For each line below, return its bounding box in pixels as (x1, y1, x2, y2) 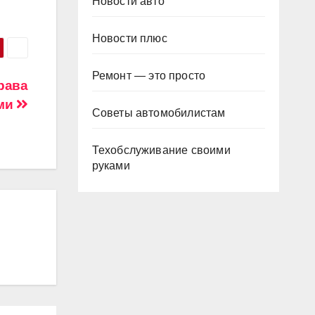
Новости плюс (91, 32, 167, 44)
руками (91, 160, 130, 172)
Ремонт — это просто (91, 70, 206, 82)
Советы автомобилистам (91, 107, 226, 119)
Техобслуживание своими (91, 144, 231, 156)
